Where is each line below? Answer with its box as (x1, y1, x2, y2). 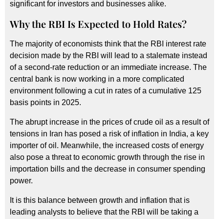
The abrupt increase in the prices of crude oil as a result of (10, 117, 209, 126)
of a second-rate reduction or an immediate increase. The (10, 63, 207, 71)
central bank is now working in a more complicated (10, 74, 184, 83)
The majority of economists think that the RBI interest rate (10, 39, 206, 48)
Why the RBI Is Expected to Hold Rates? (10, 17, 187, 30)
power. (10, 176, 33, 185)
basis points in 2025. (10, 98, 81, 107)
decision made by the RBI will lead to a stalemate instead (10, 51, 207, 60)
